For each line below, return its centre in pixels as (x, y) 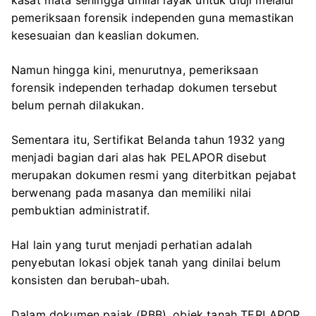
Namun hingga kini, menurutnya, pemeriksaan (135, 69)
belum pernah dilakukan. (78, 105)
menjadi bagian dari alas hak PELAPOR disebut (139, 157)
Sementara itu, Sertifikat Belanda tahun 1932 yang (148, 139)
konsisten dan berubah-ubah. (91, 280)
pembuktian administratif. (81, 210)
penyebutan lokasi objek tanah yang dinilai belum (146, 262)
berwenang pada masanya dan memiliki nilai (132, 192)
